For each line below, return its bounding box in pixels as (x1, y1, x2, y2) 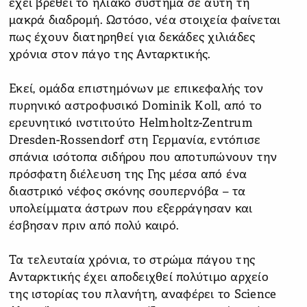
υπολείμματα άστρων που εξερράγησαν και (9, 201, 253, 217)
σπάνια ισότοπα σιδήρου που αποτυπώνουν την (9, 150, 278, 165)
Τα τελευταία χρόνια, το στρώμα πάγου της (9, 253, 255, 268)
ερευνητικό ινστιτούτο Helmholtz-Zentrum (9, 116, 253, 131)
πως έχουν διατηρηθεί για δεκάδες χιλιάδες (9, 30, 256, 45)
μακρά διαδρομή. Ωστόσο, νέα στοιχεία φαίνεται (9, 13, 281, 28)
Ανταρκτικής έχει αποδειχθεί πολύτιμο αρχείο (9, 270, 269, 285)
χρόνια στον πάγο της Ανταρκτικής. (9, 47, 211, 62)
